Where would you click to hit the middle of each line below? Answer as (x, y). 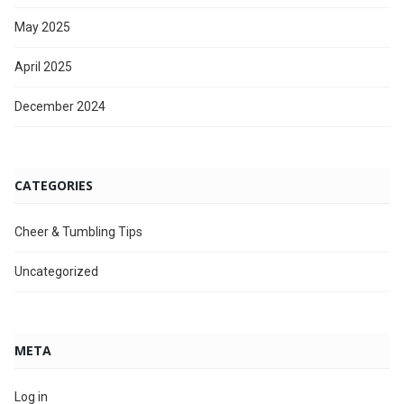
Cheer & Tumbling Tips (78, 232)
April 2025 (43, 67)
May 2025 (42, 27)
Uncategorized (56, 271)
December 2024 (60, 106)
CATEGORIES (54, 185)
